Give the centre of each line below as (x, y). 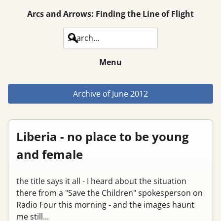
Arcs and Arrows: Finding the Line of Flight (110, 14)
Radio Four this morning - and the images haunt (105, 205)
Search (76, 38)
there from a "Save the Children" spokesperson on (110, 193)
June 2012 (130, 94)
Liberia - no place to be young (103, 136)
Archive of (92, 94)
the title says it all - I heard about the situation (101, 181)
